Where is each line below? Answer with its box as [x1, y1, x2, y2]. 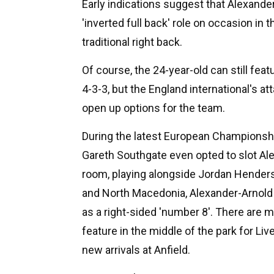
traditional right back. [82, 35, 182, 48]
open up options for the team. [82, 101, 225, 114]
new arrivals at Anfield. [82, 243, 190, 256]
